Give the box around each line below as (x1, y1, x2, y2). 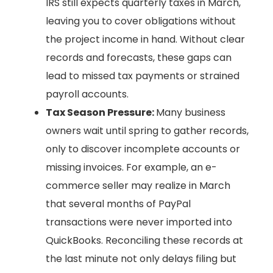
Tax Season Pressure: (46, 105, 156, 120)
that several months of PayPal (46, 197, 191, 211)
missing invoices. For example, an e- (46, 160, 217, 175)
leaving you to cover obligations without (46, 14, 236, 29)
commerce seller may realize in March (46, 179, 230, 193)
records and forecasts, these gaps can (46, 51, 232, 65)
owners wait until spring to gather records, (46, 124, 249, 138)
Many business (156, 105, 225, 120)
